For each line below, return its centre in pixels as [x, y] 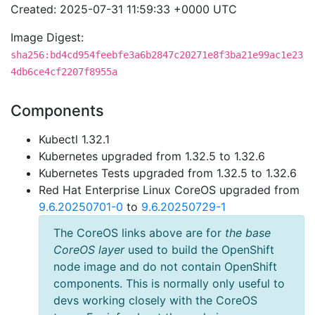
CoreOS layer [89, 250]
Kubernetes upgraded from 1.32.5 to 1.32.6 [152, 156]
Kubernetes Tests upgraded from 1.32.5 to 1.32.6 [168, 173]
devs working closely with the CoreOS [155, 300]
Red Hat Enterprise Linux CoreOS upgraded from [169, 190]
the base [248, 233]
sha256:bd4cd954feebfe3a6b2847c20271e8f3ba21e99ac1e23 [157, 55]
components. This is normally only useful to [169, 283]
